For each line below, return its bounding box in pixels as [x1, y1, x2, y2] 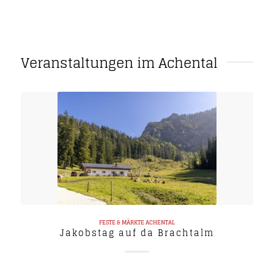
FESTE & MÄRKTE [98, 218, 144, 228]
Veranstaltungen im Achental [20, 51, 218, 76]
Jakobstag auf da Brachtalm [59, 225, 214, 241]
